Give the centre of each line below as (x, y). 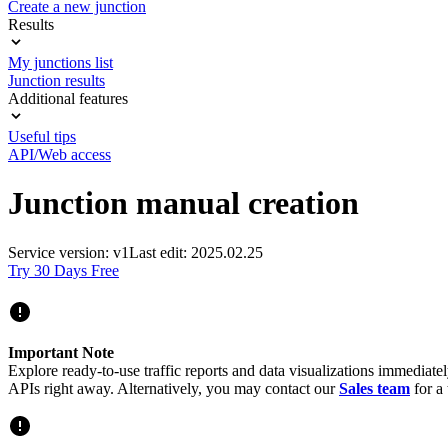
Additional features (68, 98)
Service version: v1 (68, 252)
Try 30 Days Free (63, 270)
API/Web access (59, 154)
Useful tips (42, 136)
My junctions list (60, 62)
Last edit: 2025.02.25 (196, 252)
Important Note (61, 352)
